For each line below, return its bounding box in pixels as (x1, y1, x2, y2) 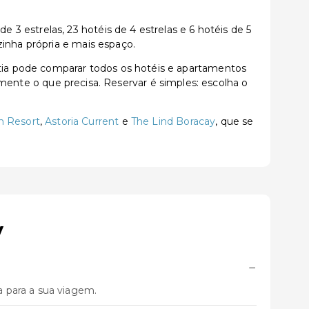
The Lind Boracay (130, 115, 216, 128)
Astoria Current (45, 115, 119, 128)
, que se (215, 115, 254, 128)
